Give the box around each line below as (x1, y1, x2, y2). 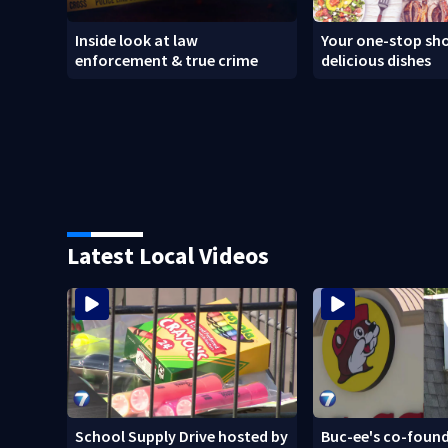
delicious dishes (321, 50, 432, 71)
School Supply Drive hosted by (75, 425, 289, 446)
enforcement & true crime (75, 50, 259, 71)
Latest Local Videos (67, 240, 270, 272)
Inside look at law (75, 30, 199, 51)
